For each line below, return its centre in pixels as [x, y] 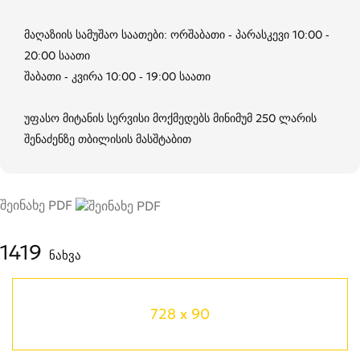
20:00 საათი [57, 55]
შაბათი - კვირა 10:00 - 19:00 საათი [117, 76]
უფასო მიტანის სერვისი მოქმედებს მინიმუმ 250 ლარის [170, 118]
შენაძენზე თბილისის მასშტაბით [108, 139]
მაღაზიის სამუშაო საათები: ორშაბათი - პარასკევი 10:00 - [177, 34]
